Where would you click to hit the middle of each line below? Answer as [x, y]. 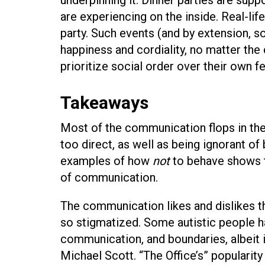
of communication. [109, 177]
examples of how [106, 161]
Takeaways [104, 102]
